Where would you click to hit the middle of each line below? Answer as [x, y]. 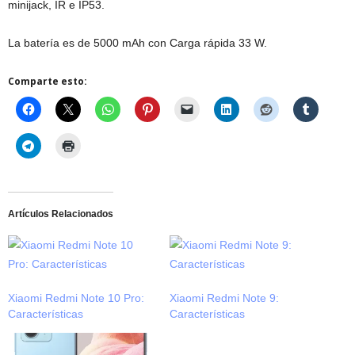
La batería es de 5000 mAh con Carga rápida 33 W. [137, 43]
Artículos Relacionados [61, 214]
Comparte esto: [48, 81]
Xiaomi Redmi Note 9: [224, 298]
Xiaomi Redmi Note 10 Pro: [76, 298]
